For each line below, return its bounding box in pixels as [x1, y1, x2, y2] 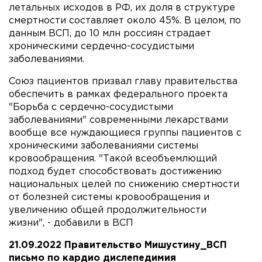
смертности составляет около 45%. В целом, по [9, 16, 241, 25]
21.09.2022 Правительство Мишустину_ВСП [9, 240, 227, 250]
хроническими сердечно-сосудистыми [9, 42, 194, 51]
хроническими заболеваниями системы [9, 141, 198, 150]
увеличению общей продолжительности [9, 205, 206, 215]
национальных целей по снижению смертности [9, 180, 239, 189]
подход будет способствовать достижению [9, 167, 222, 176]
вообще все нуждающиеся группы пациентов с [9, 128, 242, 137]
